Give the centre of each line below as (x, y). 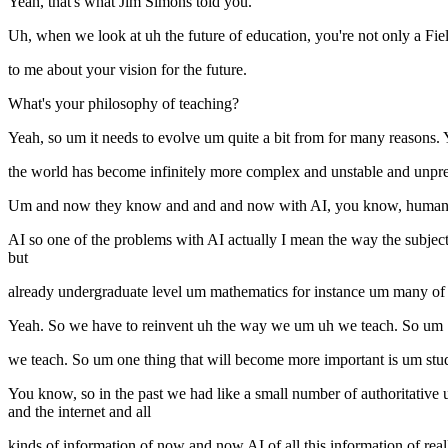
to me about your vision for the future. (127, 70)
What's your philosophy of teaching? (123, 104)
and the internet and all (79, 412)
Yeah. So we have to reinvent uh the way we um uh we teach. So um (225, 326)
